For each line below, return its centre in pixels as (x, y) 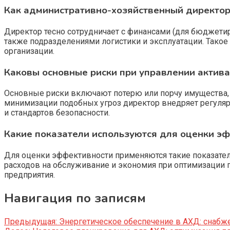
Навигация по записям (75, 198)
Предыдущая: (31, 221)
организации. (29, 51)
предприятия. (30, 175)
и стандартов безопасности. (57, 113)
